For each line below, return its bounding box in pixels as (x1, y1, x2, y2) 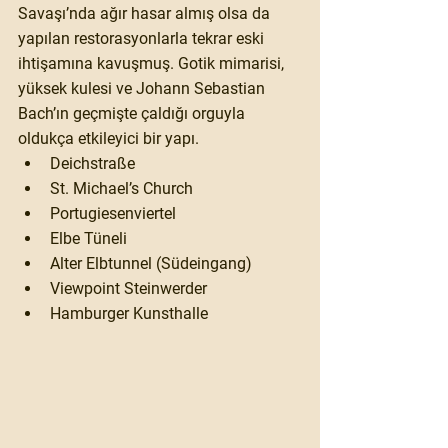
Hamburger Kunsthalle (50, 304, 208, 324)
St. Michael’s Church (50, 179, 193, 199)
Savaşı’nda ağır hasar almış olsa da (18, 4, 274, 24)
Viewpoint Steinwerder (50, 279, 207, 299)
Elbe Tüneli (50, 229, 127, 249)
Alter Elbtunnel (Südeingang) (50, 254, 252, 274)
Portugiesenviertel (50, 204, 176, 224)
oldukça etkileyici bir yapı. (18, 129, 199, 149)
